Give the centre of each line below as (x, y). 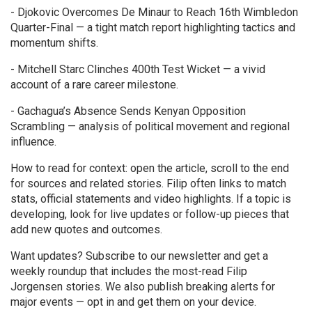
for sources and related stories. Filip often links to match (148, 184)
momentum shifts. (54, 43)
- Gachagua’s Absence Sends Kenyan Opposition (128, 111)
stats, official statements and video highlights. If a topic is (151, 199)
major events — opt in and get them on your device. (133, 302)
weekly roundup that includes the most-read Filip (129, 271)
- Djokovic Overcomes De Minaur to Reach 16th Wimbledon (154, 12)
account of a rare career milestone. (94, 85)
